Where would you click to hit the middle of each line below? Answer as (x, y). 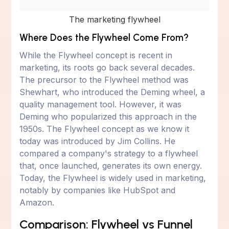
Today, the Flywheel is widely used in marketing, (113, 178)
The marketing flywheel (114, 19)
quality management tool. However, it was (101, 104)
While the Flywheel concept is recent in (96, 55)
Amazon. (37, 202)
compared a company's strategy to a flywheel (109, 153)
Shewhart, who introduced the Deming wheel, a (112, 92)
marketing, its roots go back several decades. (107, 67)
